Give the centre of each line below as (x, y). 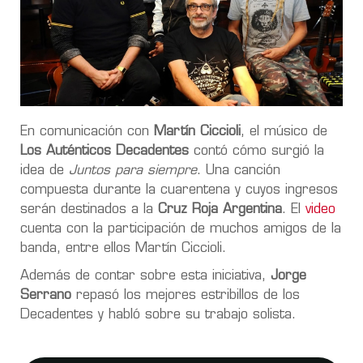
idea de (45, 171)
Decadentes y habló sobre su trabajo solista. (158, 315)
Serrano (46, 295)
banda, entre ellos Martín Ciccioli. (123, 248)
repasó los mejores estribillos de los (186, 295)
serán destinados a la (89, 209)
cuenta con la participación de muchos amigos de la (181, 229)
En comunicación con (87, 132)
